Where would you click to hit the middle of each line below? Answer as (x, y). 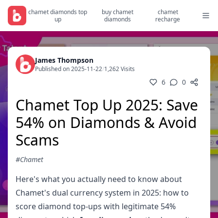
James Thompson (64, 60)
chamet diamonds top (58, 12)
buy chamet (118, 12)
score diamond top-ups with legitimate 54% (96, 206)
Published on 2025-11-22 (69, 69)
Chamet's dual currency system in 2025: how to (102, 193)
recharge (168, 19)
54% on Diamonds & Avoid (106, 122)
